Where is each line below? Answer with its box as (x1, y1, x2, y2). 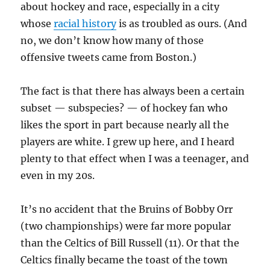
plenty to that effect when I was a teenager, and (20, 152, 250, 165)
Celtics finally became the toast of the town (20, 254, 228, 266)
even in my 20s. (20, 169, 95, 182)
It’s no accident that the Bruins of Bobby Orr (20, 203, 233, 216)
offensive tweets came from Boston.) (20, 51, 197, 64)
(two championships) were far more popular (20, 220, 231, 233)
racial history (54, 17, 117, 30)
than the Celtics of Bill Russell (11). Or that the (20, 237, 240, 250)
